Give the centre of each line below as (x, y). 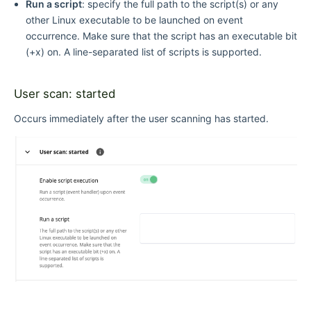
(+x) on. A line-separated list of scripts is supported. (143, 52)
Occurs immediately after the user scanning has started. (141, 118)
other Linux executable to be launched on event (134, 20)
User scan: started (65, 93)
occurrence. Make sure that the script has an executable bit (161, 36)
